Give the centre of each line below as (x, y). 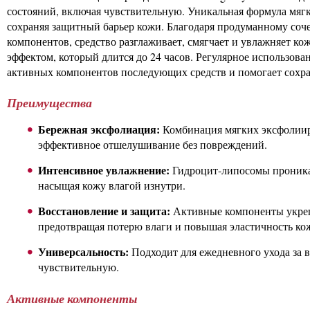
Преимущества (49, 103)
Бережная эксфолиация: (100, 129)
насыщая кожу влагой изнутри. (112, 185)
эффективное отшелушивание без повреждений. (153, 145)
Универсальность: (83, 252)
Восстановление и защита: (106, 211)
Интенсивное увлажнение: (104, 170)
